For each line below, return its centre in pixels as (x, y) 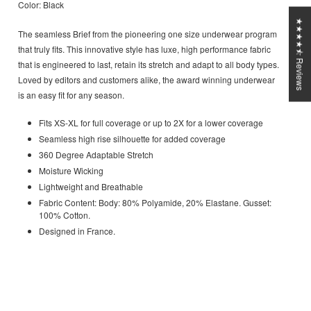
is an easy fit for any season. (71, 95)
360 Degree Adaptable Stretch (96, 155)
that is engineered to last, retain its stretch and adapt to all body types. (149, 65)
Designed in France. (77, 231)
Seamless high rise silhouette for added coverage (132, 139)
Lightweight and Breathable (91, 187)
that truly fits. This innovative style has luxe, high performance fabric (144, 49)
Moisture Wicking (71, 171)
